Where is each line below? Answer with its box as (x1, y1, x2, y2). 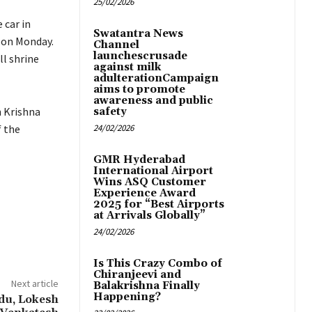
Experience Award (93, 187, 196, 201)
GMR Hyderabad (93, 153, 185, 167)
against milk (93, 61, 161, 75)
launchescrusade (93, 49, 187, 63)
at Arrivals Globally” (93, 209, 205, 223)
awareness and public (93, 94, 213, 108)
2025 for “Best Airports (93, 198, 224, 212)
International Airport (93, 164, 213, 178)
